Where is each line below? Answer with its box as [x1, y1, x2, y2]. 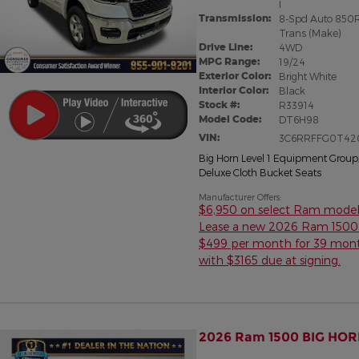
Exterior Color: [199, 69, 271, 82]
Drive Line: [199, 40, 252, 53]
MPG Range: [199, 54, 260, 67]
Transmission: [199, 11, 271, 24]
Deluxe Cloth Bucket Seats [199, 166, 321, 178]
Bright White [278, 70, 337, 82]
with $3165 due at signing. [199, 252, 341, 267]
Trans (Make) [278, 26, 341, 38]
